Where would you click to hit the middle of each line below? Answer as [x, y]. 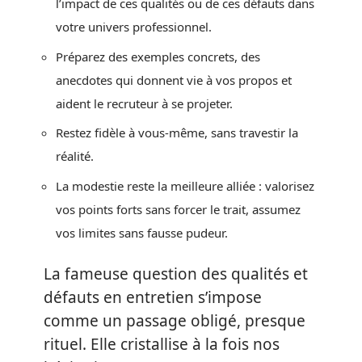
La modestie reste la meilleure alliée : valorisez [185, 185]
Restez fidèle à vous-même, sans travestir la [177, 133]
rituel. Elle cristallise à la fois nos [162, 344]
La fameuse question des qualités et [176, 274]
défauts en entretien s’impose [153, 297]
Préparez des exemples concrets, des [158, 56]
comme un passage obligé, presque [175, 321]
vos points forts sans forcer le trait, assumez [178, 209]
